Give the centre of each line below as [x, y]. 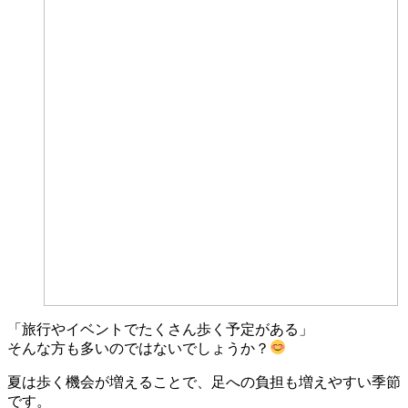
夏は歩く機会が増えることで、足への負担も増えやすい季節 [204, 382]
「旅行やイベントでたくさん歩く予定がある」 [160, 329]
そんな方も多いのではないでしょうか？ [138, 348]
